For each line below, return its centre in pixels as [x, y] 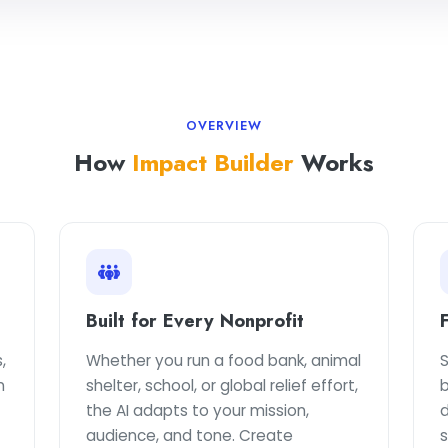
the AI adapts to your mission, [197, 410]
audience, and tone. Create [189, 435]
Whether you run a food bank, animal [223, 360]
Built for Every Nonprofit [194, 320]
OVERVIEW [224, 126]
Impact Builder [213, 162]
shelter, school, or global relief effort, [221, 385]
